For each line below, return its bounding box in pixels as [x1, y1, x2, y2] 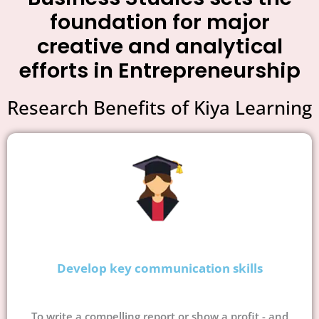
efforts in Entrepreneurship [19, 56, 300, 85]
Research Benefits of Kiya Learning [7, 95, 312, 121]
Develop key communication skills [56, 259, 263, 276]
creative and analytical [36, 32, 283, 61]
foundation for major [49, 8, 270, 37]
